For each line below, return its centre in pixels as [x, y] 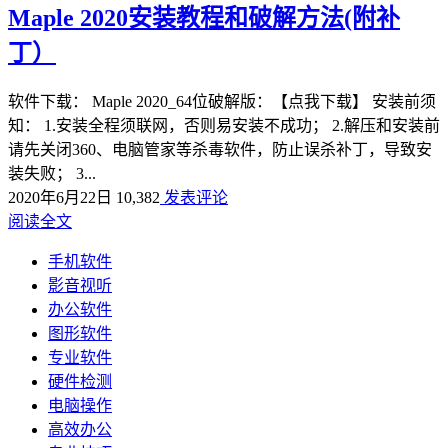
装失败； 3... [52, 173]
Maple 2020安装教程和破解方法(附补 [204, 17]
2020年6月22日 [60, 197]
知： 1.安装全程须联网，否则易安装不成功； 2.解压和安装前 [224, 125]
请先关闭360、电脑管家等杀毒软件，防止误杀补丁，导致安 [220, 149]
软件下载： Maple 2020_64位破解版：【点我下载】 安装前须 [222, 101]
